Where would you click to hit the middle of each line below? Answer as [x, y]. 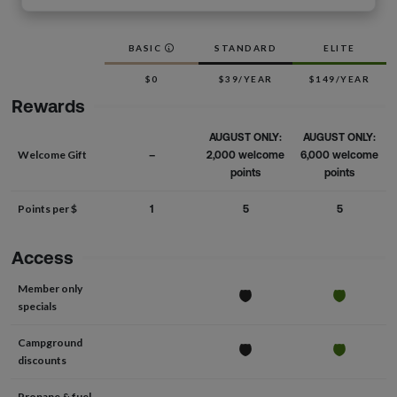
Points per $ [47, 209]
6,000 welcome [339, 155]
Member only [50, 288]
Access [43, 257]
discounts [42, 360]
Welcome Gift [52, 155]
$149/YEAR [339, 79]
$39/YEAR [245, 79]
